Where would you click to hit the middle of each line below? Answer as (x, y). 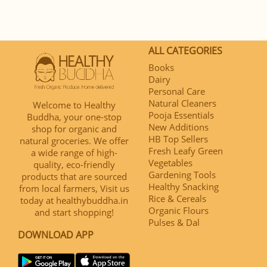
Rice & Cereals (177, 198)
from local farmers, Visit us (74, 188)
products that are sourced (74, 176)
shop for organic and (74, 128)
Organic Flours (178, 210)
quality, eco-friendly (74, 164)
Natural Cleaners (182, 103)
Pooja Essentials (181, 115)
